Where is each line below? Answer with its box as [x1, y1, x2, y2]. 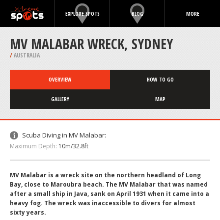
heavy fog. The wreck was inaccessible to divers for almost [10, 199, 195, 207]
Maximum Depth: [10, 142, 57, 150]
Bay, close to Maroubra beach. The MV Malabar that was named [10, 180, 208, 189]
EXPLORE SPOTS [65, 10, 100, 17]
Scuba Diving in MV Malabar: [22, 131, 106, 139]
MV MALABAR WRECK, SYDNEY [10, 34, 173, 53]
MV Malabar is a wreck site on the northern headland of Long [10, 171, 201, 179]
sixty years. [10, 208, 46, 217]
